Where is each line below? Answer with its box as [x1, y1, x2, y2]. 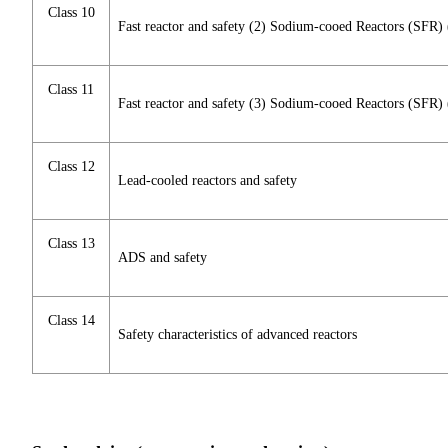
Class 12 [47, 159, 95, 175]
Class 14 [47, 313, 95, 329]
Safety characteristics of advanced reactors [118, 327, 357, 343]
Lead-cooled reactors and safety [118, 173, 297, 189]
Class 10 [47, 5, 95, 21]
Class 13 [47, 236, 95, 252]
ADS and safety [118, 250, 207, 266]
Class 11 [48, 82, 94, 98]
